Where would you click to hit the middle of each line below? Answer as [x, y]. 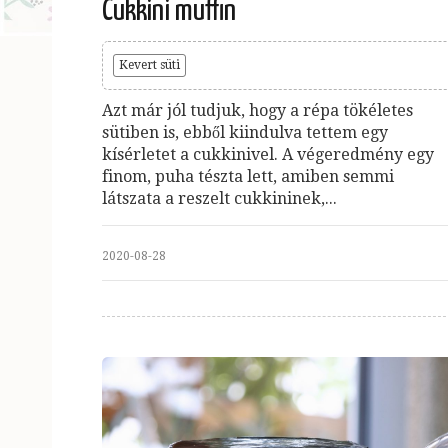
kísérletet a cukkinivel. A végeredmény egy [268, 154]
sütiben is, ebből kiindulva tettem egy [245, 132]
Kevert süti [149, 64]
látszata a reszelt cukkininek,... [219, 198]
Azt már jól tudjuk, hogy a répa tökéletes [257, 110]
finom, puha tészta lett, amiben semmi [248, 176]
